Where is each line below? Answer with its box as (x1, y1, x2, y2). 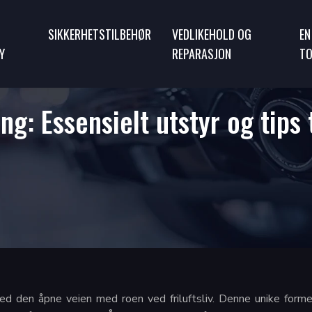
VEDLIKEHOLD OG (172, 25, 251, 43)
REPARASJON (172, 45, 231, 63)
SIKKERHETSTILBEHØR (48, 25, 151, 43)
